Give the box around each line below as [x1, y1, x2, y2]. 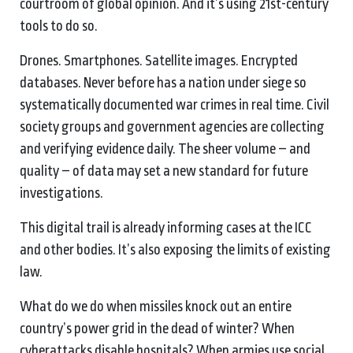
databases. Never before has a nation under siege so [20, 74, 307, 91]
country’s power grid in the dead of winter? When [20, 320, 295, 336]
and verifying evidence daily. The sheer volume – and [20, 140, 310, 157]
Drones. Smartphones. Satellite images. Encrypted [20, 52, 298, 69]
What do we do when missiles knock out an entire [20, 298, 292, 314]
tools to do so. [20, 17, 98, 34]
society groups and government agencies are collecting [20, 118, 325, 135]
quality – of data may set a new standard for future [20, 162, 308, 179]
